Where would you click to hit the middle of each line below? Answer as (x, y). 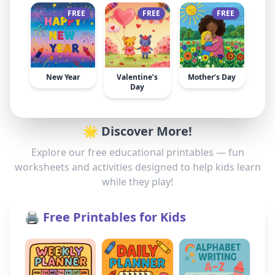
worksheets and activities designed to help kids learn (137, 167)
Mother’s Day (212, 77)
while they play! (137, 181)
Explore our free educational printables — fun (137, 152)
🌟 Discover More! (137, 131)
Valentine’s (137, 77)
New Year (63, 77)
